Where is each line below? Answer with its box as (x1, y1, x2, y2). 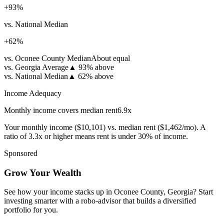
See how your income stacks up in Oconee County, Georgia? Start (4, 187, 213, 196)
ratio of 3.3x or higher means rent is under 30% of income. (4, 131, 188, 140)
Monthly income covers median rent (4, 105, 117, 114)
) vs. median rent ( (103, 122, 160, 131)
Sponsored (4, 148, 37, 157)
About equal (91, 53, 130, 62)
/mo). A (182, 122, 205, 131)
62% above (78, 71, 113, 80)
